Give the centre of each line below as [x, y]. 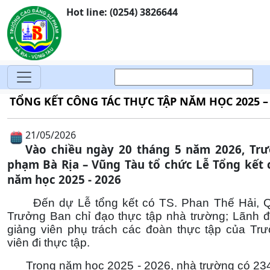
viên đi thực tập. [49, 243]
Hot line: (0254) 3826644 [122, 12]
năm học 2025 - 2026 [64, 179]
